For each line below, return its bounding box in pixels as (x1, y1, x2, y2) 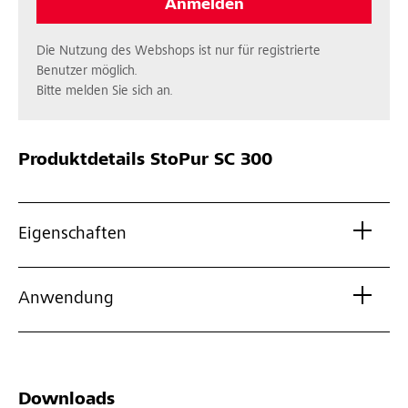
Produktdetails (18, 152, 145, 171)
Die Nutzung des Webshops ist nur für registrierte (36, 45, 321, 59)
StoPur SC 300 (145, 152, 272, 171)
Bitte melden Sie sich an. (36, 85, 173, 99)
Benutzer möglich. (36, 65, 138, 79)
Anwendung (18, 291, 114, 310)
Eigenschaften (18, 226, 127, 245)
